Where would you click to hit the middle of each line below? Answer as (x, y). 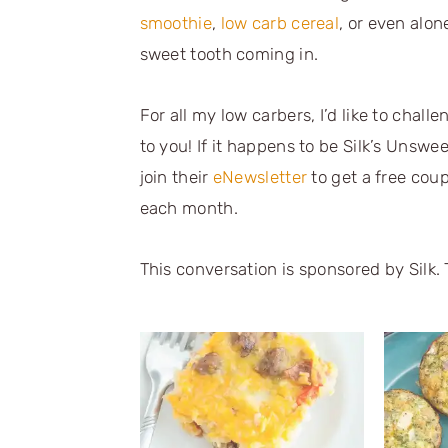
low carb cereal (280, 22)
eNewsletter (260, 176)
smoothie (175, 22)
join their (176, 176)
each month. (188, 207)
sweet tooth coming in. (229, 53)
